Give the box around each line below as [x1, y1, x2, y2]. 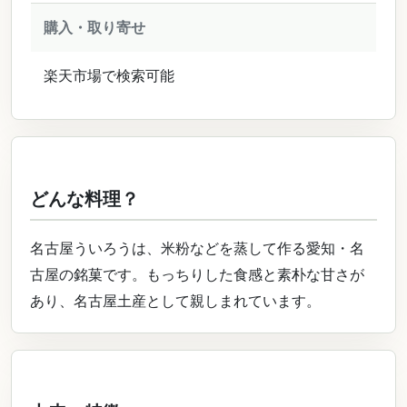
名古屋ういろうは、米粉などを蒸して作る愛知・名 [30, 239, 364, 257]
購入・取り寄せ [44, 18, 145, 36]
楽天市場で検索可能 [44, 66, 174, 84]
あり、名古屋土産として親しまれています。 [30, 292, 321, 310]
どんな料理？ [30, 188, 139, 210]
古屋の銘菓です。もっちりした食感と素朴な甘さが [30, 265, 364, 283]
